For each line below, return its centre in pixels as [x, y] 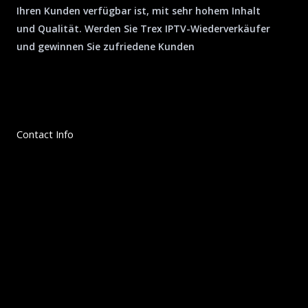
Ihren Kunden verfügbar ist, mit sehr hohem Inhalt [139, 10]
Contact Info [45, 134]
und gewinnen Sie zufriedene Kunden [106, 46]
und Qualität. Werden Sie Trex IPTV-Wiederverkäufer [143, 28]
